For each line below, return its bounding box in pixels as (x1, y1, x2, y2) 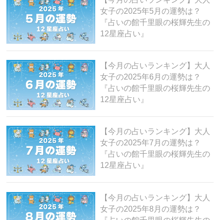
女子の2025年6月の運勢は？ (100, 73, 201, 82)
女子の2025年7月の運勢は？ (100, 138, 201, 147)
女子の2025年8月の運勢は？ (100, 204, 201, 213)
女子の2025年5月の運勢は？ (100, 6, 201, 15)
